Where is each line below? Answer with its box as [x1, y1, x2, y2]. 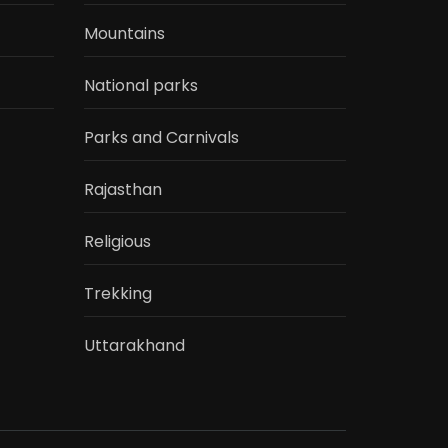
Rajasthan [83, 178, 162, 202]
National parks [83, 74, 198, 98]
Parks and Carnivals [83, 126, 239, 150]
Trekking [83, 282, 152, 306]
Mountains [83, 22, 165, 46]
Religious [83, 230, 151, 254]
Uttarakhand [83, 334, 185, 358]
